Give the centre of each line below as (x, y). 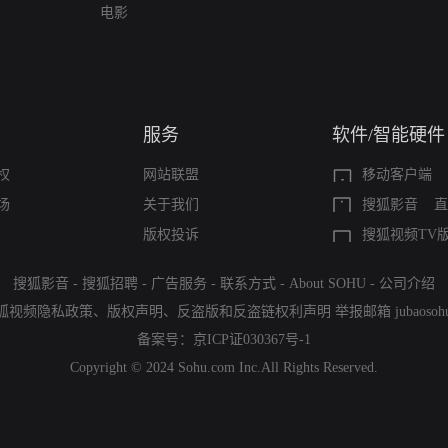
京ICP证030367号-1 (252, 339)
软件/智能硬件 (388, 135)
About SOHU (327, 283)
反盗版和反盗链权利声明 (254, 311)
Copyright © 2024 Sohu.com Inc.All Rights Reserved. (224, 367)
